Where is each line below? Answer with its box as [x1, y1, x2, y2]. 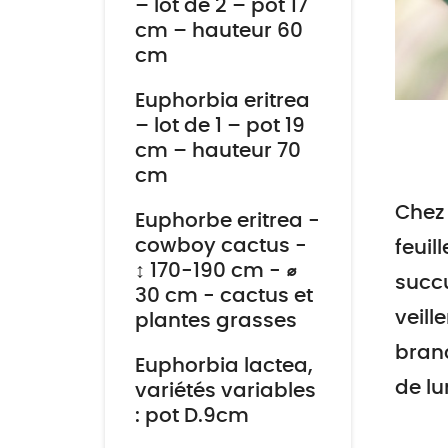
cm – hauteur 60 [134, 21, 303, 41]
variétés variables [134, 381, 316, 401]
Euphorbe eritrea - [134, 211, 320, 231]
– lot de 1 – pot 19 [134, 116, 305, 136]
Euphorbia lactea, [134, 356, 313, 376]
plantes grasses [134, 311, 297, 331]
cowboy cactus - [134, 236, 307, 256]
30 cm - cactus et [134, 286, 313, 306]
